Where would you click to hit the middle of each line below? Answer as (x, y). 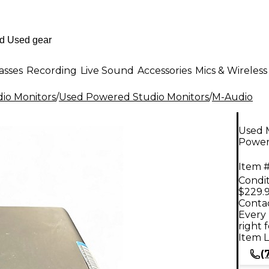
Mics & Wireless (231, 70)
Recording (52, 70)
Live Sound (107, 70)
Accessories (165, 70)
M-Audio (232, 97)
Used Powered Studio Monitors (134, 97)
